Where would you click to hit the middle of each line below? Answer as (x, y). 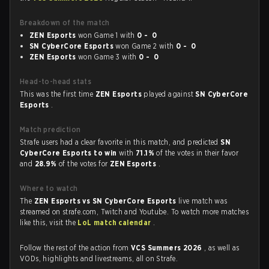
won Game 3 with (107, 57)
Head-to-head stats (56, 81)
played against (170, 94)
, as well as (222, 248)
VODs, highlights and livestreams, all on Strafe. (99, 258)
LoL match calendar (116, 222)
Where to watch (49, 188)
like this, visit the (49, 222)
